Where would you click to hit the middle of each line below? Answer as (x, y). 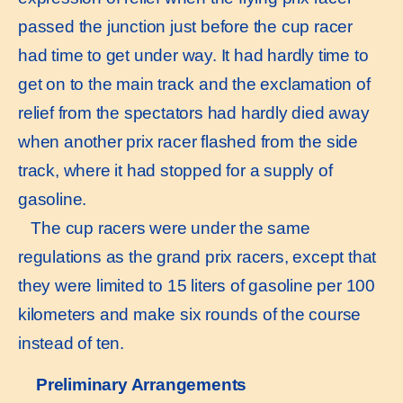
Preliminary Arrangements (142, 385)
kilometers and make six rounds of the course (190, 314)
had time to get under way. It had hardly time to (193, 55)
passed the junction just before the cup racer (185, 26)
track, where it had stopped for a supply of (175, 170)
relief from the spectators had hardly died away (194, 112)
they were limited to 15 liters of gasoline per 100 (197, 285)
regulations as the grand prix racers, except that (197, 256)
